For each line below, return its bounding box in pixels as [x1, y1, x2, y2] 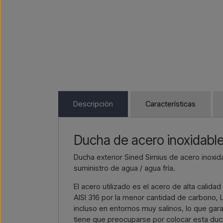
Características [145, 99, 196, 109]
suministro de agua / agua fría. [74, 163, 175, 173]
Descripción [73, 99, 113, 109]
